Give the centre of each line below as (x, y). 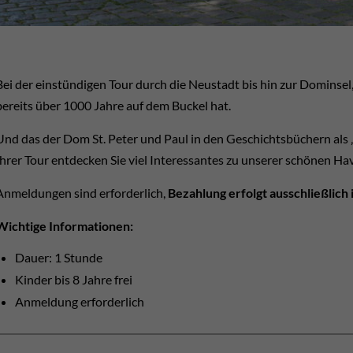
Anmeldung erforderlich (80, 301)
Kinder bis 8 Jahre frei (74, 279)
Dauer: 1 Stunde (59, 257)
